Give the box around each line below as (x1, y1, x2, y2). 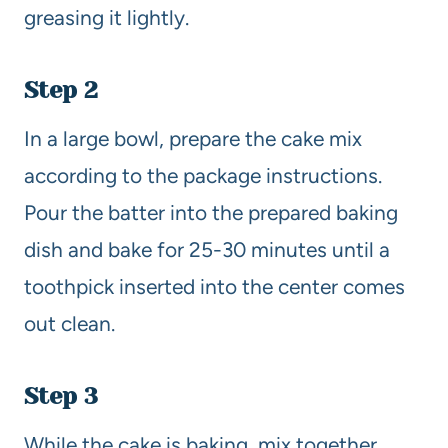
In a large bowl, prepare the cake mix (24, 125, 362, 151)
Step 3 (24, 381, 98, 410)
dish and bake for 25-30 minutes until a (24, 236, 390, 262)
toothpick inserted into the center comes (24, 273, 405, 299)
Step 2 (24, 75, 98, 104)
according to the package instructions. (24, 162, 382, 188)
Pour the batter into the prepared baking (24, 199, 398, 225)
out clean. (24, 310, 115, 336)
